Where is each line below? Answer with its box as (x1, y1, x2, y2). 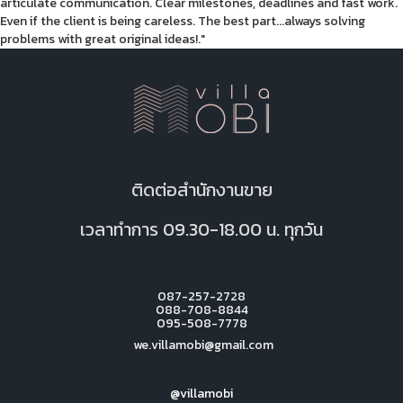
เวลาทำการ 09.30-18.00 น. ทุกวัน (80, 215, 323, 243)
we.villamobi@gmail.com (130, 336, 273, 355)
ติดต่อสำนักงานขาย (130, 175, 273, 203)
